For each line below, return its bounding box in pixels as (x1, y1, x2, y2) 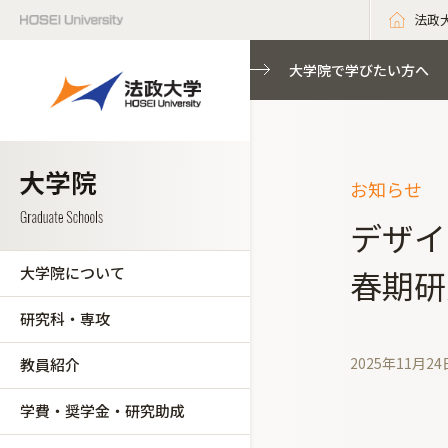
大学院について (20, 262, 125, 283)
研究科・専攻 (20, 308, 110, 329)
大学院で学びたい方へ (289, 60, 429, 80)
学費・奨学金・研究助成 (20, 400, 185, 421)
